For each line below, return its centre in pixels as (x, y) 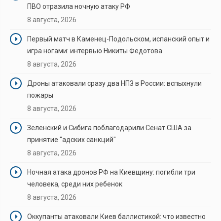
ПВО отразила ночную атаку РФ (79, 6)
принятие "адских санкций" (72, 139)
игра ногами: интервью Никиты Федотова (95, 51)
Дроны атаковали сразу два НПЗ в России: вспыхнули (114, 83)
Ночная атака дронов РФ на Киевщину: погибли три (111, 172)
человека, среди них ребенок (75, 184)
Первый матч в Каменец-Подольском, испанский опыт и (118, 39)
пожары (40, 95)
